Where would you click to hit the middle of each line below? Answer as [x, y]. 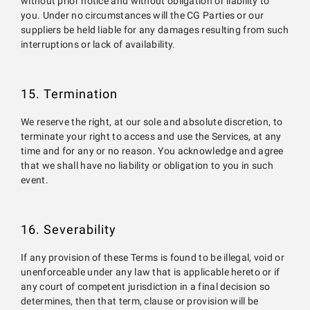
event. [35, 180]
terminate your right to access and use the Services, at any [151, 137]
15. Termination [69, 94]
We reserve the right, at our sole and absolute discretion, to [152, 122]
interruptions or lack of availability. [98, 45]
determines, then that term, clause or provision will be [140, 301]
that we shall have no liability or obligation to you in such [147, 166]
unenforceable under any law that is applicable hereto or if [151, 272]
